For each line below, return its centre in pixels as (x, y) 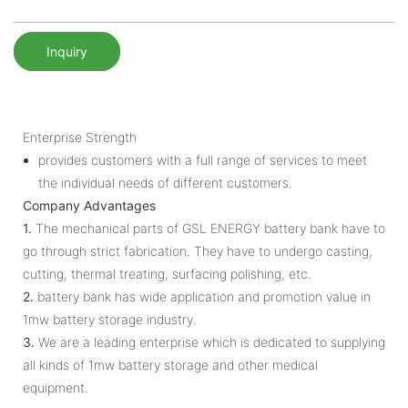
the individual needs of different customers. (165, 182)
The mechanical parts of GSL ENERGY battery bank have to (209, 228)
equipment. (56, 387)
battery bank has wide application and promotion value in (202, 296)
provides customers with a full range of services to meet (202, 159)
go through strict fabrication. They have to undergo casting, (198, 250)
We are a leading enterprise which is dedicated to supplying (210, 342)
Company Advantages (89, 205)
